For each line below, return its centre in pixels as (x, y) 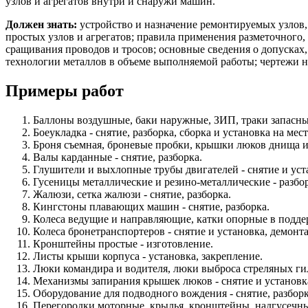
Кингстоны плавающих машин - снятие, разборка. (151, 207)
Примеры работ (65, 91)
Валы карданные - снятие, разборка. (118, 157)
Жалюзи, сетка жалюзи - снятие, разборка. (132, 195)
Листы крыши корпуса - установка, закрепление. (148, 256)
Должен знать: (41, 25)
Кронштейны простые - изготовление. (123, 244)
